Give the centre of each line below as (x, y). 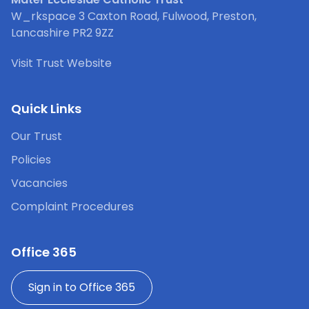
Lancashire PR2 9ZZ (62, 33)
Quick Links (46, 109)
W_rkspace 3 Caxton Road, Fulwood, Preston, (134, 17)
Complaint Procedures (72, 207)
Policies (31, 160)
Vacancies (39, 183)
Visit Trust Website (61, 63)
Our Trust (37, 137)
